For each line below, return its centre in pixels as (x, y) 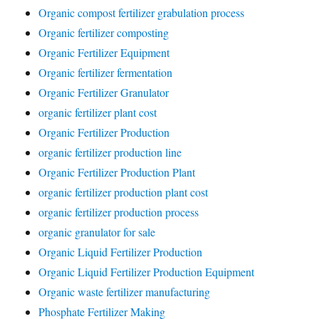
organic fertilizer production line (110, 152)
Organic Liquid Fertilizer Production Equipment (147, 272)
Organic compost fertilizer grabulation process (142, 12)
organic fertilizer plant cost (98, 112)
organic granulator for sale (97, 232)
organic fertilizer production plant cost (124, 192)
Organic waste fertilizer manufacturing (125, 292)
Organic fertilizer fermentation (106, 72)
